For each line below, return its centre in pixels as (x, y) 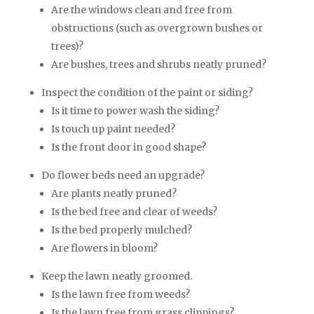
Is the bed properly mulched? (121, 230)
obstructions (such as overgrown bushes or (157, 28)
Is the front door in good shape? (128, 148)
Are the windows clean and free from (141, 10)
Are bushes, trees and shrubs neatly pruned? (158, 65)
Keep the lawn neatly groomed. (116, 277)
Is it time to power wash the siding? (135, 111)
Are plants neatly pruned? (114, 194)
